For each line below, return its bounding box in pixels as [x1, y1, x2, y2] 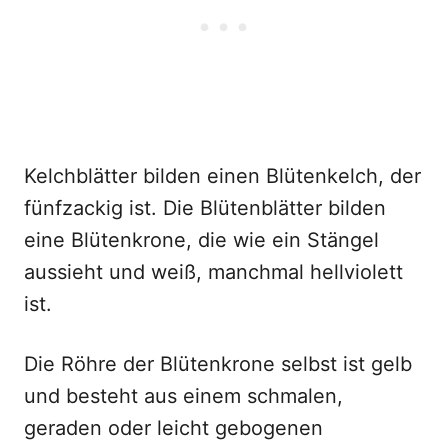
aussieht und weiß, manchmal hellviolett [24, 260, 403, 284]
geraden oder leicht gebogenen [24, 416, 323, 440]
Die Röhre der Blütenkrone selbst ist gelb [24, 352, 412, 376]
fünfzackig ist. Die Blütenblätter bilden [24, 196, 386, 220]
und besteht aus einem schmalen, [24, 384, 343, 408]
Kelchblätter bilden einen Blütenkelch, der [24, 164, 421, 188]
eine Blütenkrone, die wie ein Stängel [24, 228, 379, 252]
